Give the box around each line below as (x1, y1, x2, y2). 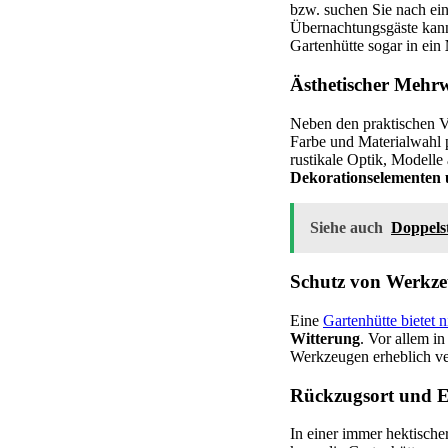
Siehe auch (310, 218, 383, 236)
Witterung (290, 329, 360, 347)
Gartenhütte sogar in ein (290, 37, 445, 55)
